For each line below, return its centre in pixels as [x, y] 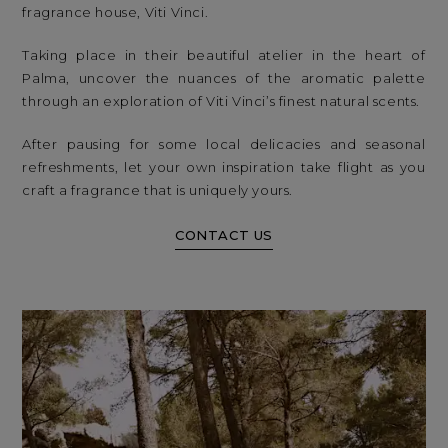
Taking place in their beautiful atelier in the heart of [224, 54]
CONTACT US [224, 235]
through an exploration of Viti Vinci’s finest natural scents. [221, 100]
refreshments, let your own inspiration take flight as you [224, 166]
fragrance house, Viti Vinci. [115, 11]
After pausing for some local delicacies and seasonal [224, 143]
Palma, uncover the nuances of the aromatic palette [224, 77]
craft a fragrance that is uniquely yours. [158, 189]
